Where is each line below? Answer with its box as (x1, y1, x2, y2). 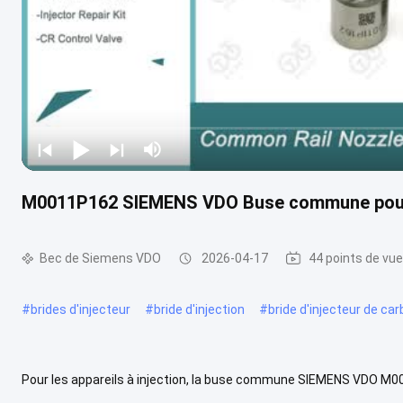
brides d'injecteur (31, 301, 130, 317)
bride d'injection (154, 301, 245, 317)
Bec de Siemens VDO (40, 250, 161, 265)
